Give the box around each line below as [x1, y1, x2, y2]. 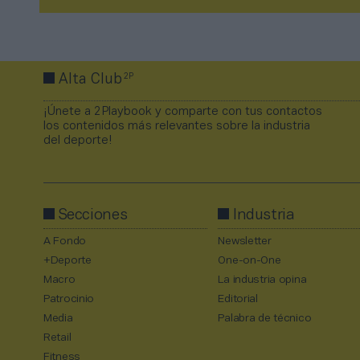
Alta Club [55, 73, 126, 88]
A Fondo [43, 236, 87, 247]
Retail [43, 333, 72, 344]
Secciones [58, 208, 128, 223]
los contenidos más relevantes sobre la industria [43, 121, 310, 133]
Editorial [218, 294, 258, 305]
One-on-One [218, 256, 281, 267]
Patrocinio [43, 294, 95, 305]
